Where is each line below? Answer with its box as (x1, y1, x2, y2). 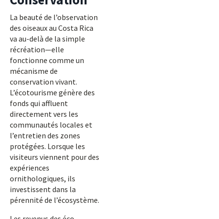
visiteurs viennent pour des (10, 152, 99, 162)
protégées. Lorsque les (10, 141, 85, 151)
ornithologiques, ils (10, 174, 75, 183)
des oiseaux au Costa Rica (10, 23, 93, 33)
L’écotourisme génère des (10, 88, 95, 97)
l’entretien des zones (10, 131, 80, 140)
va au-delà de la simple (10, 34, 85, 44)
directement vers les (10, 109, 78, 119)
